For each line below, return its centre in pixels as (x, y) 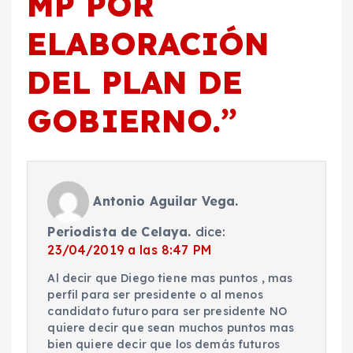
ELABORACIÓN (149, 43)
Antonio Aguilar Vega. (166, 201)
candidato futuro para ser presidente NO (167, 312)
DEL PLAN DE (135, 82)
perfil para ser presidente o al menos (155, 295)
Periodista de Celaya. (119, 232)
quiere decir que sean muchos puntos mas (171, 328)
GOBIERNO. (124, 120)
